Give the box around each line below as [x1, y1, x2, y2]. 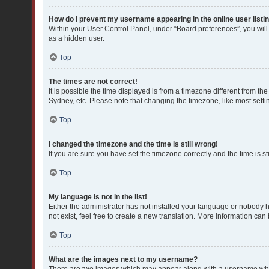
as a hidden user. [49, 34, 104, 43]
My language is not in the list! [49, 193, 147, 201]
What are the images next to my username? [49, 255, 198, 264]
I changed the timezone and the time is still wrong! [49, 140, 218, 148]
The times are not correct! [49, 77, 138, 86]
